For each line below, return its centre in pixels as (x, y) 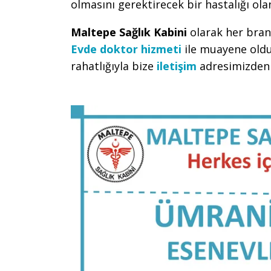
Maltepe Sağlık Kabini (130, 32)
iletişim (177, 66)
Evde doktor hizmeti (126, 49)
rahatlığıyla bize (114, 66)
